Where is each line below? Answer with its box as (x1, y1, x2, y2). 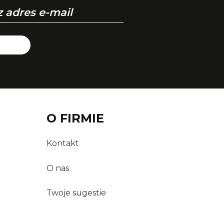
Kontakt (46, 138, 79, 148)
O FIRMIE (46, 111, 104, 125)
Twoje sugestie (46, 187, 106, 197)
